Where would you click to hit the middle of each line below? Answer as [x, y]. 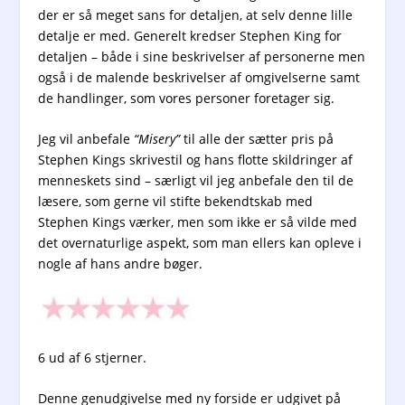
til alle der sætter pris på [259, 139]
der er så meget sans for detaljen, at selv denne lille [196, 14]
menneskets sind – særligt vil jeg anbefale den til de [196, 181]
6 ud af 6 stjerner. [93, 357]
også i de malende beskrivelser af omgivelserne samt [199, 77]
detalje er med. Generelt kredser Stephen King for [190, 35]
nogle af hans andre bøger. [121, 264]
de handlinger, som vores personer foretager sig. [187, 98]
